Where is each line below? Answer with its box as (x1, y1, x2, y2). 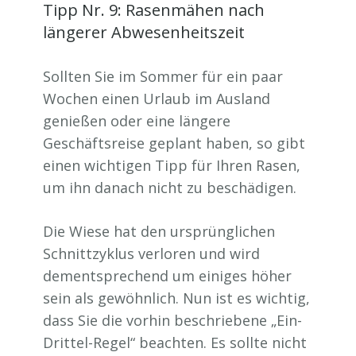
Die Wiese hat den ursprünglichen (43, 222, 275, 242)
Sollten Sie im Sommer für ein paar (43, 67, 283, 87)
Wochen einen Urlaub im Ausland (43, 89, 270, 109)
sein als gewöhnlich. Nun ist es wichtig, (43, 288, 310, 308)
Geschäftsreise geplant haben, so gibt (43, 133, 305, 153)
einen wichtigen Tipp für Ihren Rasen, (43, 156, 300, 176)
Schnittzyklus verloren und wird (43, 244, 260, 264)
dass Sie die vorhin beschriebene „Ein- (43, 311, 302, 331)
